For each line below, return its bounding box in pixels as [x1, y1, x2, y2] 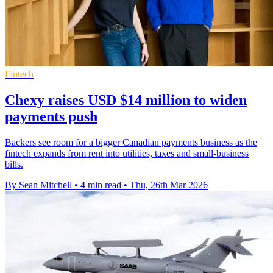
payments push [5, 108, 97, 125]
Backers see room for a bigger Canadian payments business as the [5, 137, 257, 148]
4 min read [80, 180, 121, 191]
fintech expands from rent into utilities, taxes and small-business [5, 148, 249, 159]
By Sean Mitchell [5, 180, 72, 191]
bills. [5, 159, 23, 170]
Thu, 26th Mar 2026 [130, 180, 208, 191]
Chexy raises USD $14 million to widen [5, 92, 247, 108]
